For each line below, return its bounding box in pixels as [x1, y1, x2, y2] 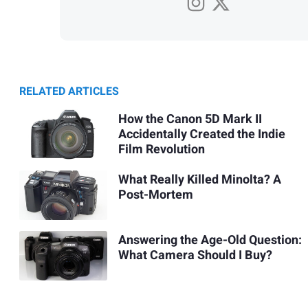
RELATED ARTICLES [19, 83, 119, 100]
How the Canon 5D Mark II [118, 110, 262, 129]
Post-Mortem [118, 186, 193, 205]
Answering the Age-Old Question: [118, 231, 302, 250]
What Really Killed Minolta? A [118, 170, 281, 190]
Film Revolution [118, 140, 205, 159]
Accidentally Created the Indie [118, 125, 285, 144]
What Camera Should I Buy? [118, 246, 272, 265]
